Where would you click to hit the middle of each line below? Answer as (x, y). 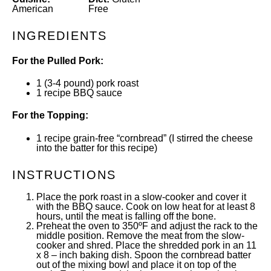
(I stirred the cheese (210, 138)
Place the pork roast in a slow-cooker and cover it (141, 197)
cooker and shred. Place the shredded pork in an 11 (146, 245)
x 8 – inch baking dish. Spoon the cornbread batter (144, 255)
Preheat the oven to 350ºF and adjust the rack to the (147, 226)
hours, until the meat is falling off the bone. (126, 216)
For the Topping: (50, 116)
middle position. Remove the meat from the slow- (140, 235)
